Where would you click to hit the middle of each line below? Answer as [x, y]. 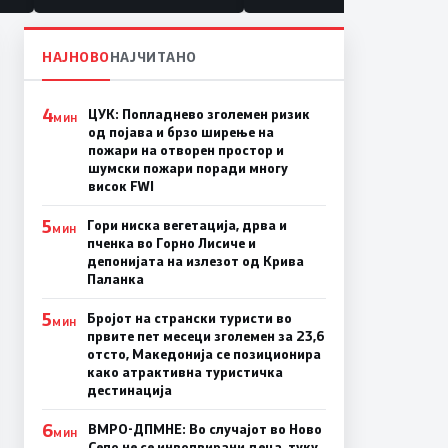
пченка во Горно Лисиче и [171, 242]
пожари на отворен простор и [185, 149]
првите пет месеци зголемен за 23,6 [205, 335]
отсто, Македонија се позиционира [203, 353]
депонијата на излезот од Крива [195, 260]
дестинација [129, 389]
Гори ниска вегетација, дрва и [186, 224]
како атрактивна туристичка [184, 371]
